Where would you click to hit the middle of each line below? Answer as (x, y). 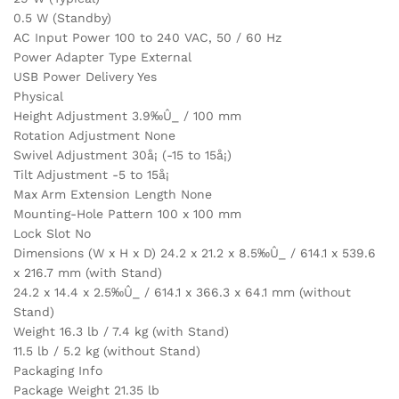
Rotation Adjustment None (94, 136)
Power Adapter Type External (102, 57)
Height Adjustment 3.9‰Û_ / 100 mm (127, 116)
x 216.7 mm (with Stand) (88, 273)
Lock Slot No (52, 234)
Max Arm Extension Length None (113, 195)
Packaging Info (58, 371)
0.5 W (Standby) (62, 18)
